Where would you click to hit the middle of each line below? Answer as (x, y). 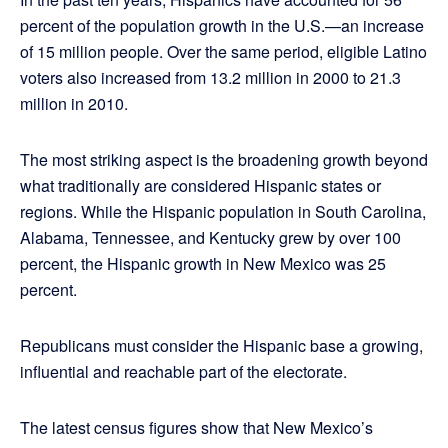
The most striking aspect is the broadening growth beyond (224, 160)
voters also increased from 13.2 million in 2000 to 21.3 (210, 78)
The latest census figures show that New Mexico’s (196, 428)
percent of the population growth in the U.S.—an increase (222, 26)
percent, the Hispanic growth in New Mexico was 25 (203, 264)
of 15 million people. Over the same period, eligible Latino (223, 52)
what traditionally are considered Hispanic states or (200, 186)
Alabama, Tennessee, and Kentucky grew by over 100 (210, 238)
